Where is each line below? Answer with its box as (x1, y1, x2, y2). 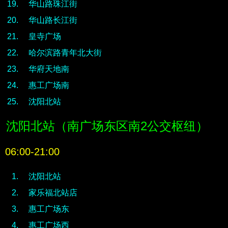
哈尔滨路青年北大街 (28, 48, 102, 57)
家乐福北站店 (28, 188, 77, 197)
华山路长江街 (28, 16, 77, 24)
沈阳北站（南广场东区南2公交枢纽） (6, 119, 208, 133)
